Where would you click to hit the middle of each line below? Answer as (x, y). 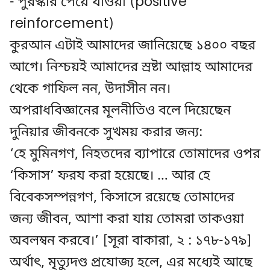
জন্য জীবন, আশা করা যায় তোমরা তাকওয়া (127, 220)
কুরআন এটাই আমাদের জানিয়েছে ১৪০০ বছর (133, 46)
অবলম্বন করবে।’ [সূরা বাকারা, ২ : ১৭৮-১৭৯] (131, 241)
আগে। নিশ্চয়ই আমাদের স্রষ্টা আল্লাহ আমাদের (131, 68)
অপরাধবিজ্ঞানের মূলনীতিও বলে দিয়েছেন (120, 111)
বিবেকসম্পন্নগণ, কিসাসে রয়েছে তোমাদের (122, 198)
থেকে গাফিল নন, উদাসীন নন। (90, 89)
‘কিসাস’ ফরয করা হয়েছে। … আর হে (110, 176)
